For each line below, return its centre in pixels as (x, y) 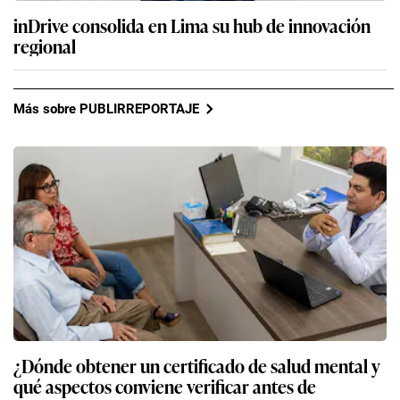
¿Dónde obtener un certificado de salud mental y (197, 366)
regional (45, 46)
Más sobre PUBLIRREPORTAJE (106, 108)
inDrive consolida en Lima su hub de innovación (192, 25)
